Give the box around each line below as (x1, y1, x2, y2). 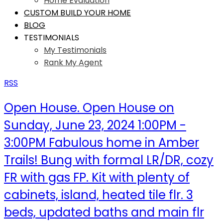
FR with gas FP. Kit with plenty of (4, 169, 190, 186)
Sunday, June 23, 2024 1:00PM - (4, 116, 186, 133)
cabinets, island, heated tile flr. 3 (4, 186, 193, 203)
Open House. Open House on (4, 99, 174, 116)
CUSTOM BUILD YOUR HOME (24, 7, 131, 18)
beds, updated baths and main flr (4, 204, 204, 221)
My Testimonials (44, 44, 107, 56)
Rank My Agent (44, 57, 103, 68)
